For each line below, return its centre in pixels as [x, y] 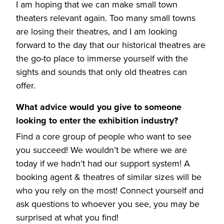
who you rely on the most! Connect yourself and [110, 190]
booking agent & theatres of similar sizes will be [109, 177]
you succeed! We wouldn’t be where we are [101, 150]
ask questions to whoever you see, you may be [108, 204]
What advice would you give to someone [99, 107]
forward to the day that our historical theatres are [111, 45]
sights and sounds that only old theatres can [101, 72]
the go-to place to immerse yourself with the [102, 58]
